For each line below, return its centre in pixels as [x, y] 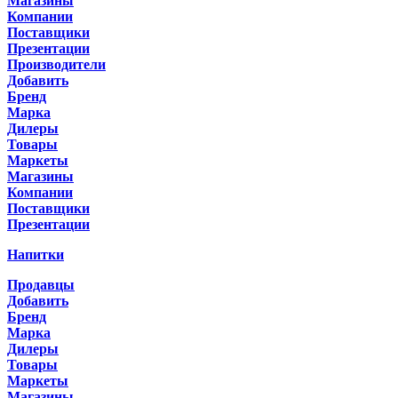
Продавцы [41, 285]
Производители [56, 64]
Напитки [36, 255]
